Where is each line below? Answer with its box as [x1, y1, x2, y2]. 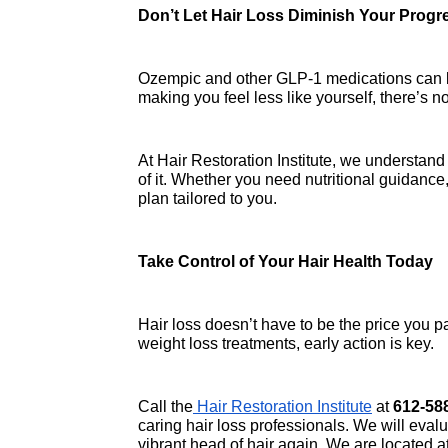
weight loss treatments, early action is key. [138, 334, 434, 352]
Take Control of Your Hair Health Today [138, 252, 433, 270]
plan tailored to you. [138, 189, 277, 207]
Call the [138, 397, 193, 415]
